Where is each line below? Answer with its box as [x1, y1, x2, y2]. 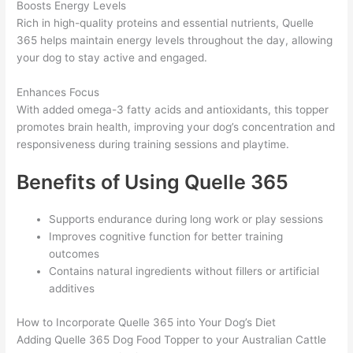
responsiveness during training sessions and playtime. [17, 137, 290, 150]
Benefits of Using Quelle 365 [17, 170, 289, 195]
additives [49, 282, 95, 295]
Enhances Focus [17, 85, 100, 98]
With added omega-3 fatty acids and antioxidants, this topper [17, 102, 329, 116]
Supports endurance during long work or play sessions [49, 213, 324, 226]
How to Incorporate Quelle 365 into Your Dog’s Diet [17, 316, 277, 329]
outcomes [49, 247, 100, 261]
